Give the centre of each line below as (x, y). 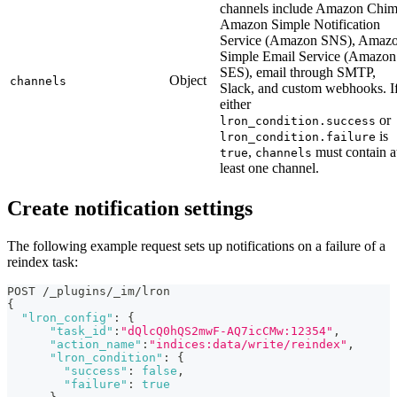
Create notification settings (130, 209)
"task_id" (82, 331)
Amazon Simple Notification (300, 25)
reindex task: (43, 262)
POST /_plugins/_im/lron (89, 292)
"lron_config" (67, 318)
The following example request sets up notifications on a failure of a (196, 246)
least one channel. (269, 168)
